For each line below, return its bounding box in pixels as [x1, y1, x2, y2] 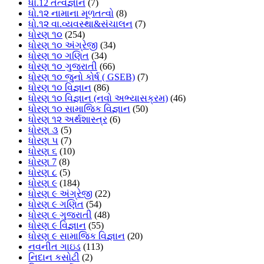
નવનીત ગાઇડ [28, 242, 81, 252]
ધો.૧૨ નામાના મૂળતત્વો [28, 8, 114, 19]
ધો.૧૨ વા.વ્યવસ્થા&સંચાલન [28, 19, 133, 29]
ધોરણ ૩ [28, 125, 58, 136]
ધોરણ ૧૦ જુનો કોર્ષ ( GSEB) [28, 72, 135, 82]
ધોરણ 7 [28, 157, 57, 167]
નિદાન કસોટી [28, 252, 80, 263]
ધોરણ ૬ [28, 146, 57, 157]
